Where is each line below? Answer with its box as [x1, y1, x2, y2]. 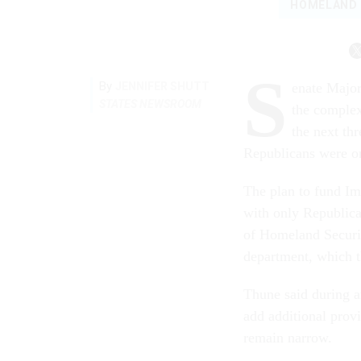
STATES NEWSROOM [99, 98, 201, 111]
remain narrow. [243, 330, 332, 346]
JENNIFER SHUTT [115, 80, 210, 93]
